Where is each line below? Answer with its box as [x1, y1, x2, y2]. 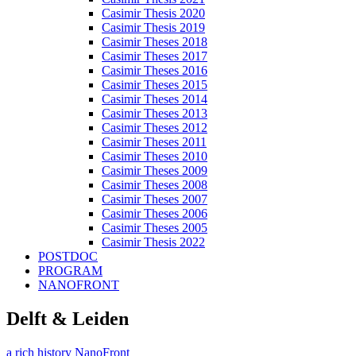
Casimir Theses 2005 [102, 220, 207, 234]
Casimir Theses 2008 [102, 177, 207, 192]
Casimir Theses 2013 [102, 106, 207, 120]
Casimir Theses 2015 [102, 77, 207, 91]
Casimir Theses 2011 [102, 134, 207, 149]
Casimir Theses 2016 [102, 63, 207, 77]
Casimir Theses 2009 [102, 163, 207, 177]
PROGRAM [38, 263, 103, 277]
